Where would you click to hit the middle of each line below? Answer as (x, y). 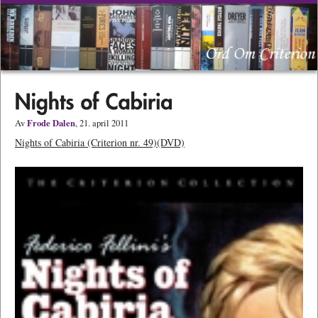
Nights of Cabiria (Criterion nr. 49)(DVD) (100, 143)
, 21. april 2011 (102, 124)
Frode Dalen (51, 123)
